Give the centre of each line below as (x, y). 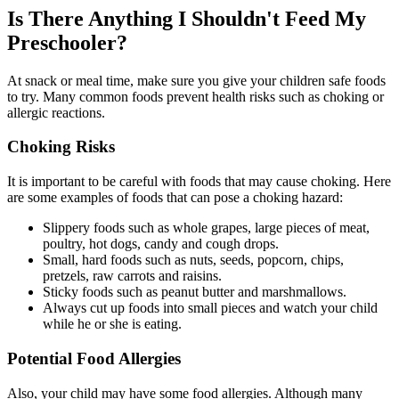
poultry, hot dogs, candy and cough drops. (161, 244)
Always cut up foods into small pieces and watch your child (210, 308)
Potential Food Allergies (94, 358)
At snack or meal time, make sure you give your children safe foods (196, 80)
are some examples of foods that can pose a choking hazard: (175, 198)
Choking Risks (61, 147)
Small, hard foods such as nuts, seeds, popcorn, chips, (193, 260)
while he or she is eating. (112, 324)
